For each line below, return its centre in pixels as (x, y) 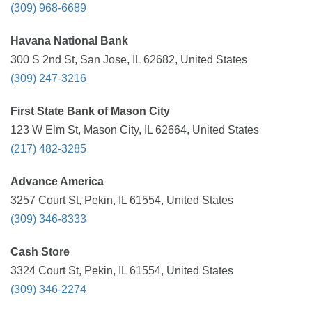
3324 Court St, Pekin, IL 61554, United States (122, 271)
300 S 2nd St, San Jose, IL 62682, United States (129, 60)
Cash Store (40, 252)
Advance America (57, 181)
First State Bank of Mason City (90, 111)
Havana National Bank (69, 41)
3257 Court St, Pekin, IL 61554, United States (122, 200)
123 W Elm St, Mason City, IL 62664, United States (135, 130)
